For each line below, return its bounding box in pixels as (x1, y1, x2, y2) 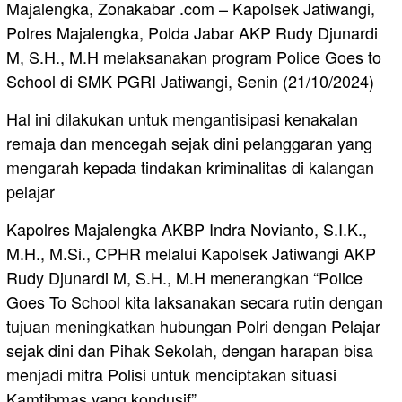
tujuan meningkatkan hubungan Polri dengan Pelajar (6, 313, 380, 337)
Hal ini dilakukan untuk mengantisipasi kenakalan (6, 106, 358, 130)
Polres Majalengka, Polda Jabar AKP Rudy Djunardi (6, 20, 378, 44)
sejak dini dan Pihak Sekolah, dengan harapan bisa (6, 337, 373, 362)
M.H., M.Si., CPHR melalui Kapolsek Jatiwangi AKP (6, 240, 376, 265)
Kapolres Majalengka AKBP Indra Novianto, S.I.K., (6, 216, 367, 240)
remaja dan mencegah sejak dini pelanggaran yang (6, 130, 372, 154)
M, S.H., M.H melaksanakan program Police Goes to (6, 44, 381, 68)
